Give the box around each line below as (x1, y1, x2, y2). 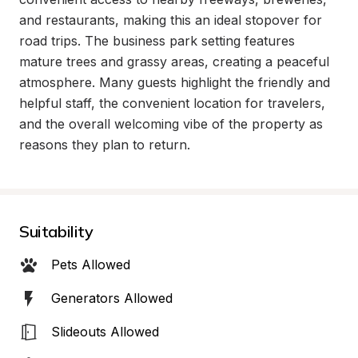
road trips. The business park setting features (19, 33, 295, 49)
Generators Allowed (51, 290, 173, 306)
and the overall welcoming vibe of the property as (19, 116, 323, 132)
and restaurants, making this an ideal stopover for (19, 12, 322, 28)
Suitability (19, 221, 93, 241)
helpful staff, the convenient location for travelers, (19, 95, 325, 111)
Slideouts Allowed (51, 324, 159, 340)
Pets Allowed (51, 257, 130, 272)
